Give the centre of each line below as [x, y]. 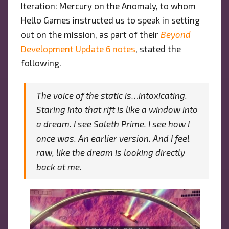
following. [41, 63]
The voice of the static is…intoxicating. [111, 95]
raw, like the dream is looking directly [110, 153]
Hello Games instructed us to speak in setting [110, 20]
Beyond [175, 34]
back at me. [59, 167]
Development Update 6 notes [78, 48]
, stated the [158, 48]
